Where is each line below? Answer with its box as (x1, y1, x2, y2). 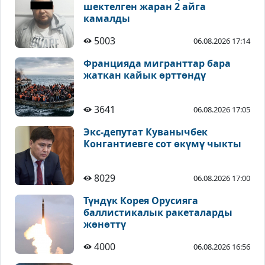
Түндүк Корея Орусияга (83, 194, 198, 208)
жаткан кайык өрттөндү (83, 69, 206, 82)
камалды (83, 12, 130, 25)
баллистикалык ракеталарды (83, 206, 232, 219)
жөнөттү (83, 218, 126, 231)
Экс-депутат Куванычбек (83, 125, 208, 139)
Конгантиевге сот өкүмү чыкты (83, 137, 241, 151)
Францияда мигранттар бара (83, 57, 231, 70)
